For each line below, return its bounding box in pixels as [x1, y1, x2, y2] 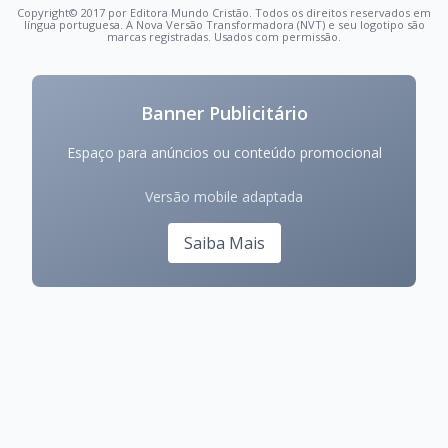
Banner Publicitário [140, 100, 308, 125]
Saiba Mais [183, 231, 265, 254]
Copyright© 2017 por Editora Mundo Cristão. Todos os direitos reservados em [17, 4, 431, 20]
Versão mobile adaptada [145, 186, 303, 206]
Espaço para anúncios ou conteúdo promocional [66, 142, 382, 162]
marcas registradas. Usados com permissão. [107, 28, 341, 44]
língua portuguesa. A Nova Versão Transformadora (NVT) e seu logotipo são [23, 16, 425, 32]
